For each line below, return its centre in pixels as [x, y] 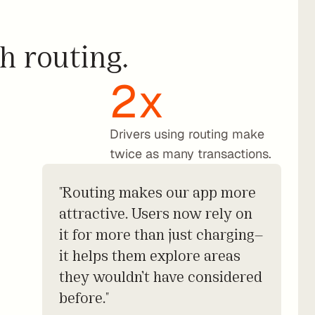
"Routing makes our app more [157, 191]
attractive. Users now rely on [155, 212]
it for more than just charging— [161, 233]
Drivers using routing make [187, 134]
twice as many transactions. [190, 154]
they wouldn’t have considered [160, 275]
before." [84, 296]
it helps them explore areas [149, 254]
